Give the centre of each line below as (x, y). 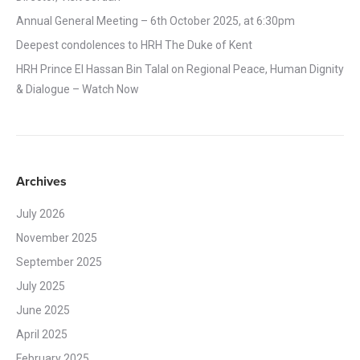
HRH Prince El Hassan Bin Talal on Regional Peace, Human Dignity (180, 69)
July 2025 (41, 286)
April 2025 (42, 334)
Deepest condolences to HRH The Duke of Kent (134, 45)
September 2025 (59, 262)
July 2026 (41, 213)
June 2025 (43, 310)
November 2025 (57, 237)
